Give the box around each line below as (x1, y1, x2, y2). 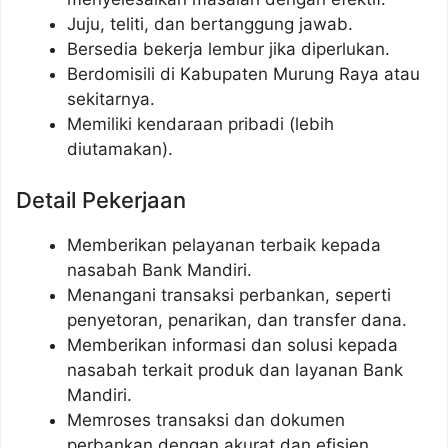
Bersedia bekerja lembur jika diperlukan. (67, 38, 390, 59)
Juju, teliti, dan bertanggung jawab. (67, 13, 353, 34)
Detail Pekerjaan (16, 187, 186, 214)
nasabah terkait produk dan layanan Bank (67, 360, 403, 381)
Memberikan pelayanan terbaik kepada (67, 235, 381, 256)
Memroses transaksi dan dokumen (67, 410, 345, 431)
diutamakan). (67, 138, 173, 159)
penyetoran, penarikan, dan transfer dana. (67, 310, 407, 331)
